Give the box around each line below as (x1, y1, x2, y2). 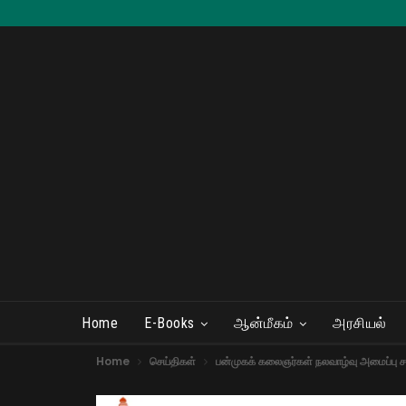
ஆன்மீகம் (234, 314, 294, 332)
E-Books (144, 314, 195, 332)
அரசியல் (333, 314, 387, 332)
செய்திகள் (150, 353, 196, 369)
